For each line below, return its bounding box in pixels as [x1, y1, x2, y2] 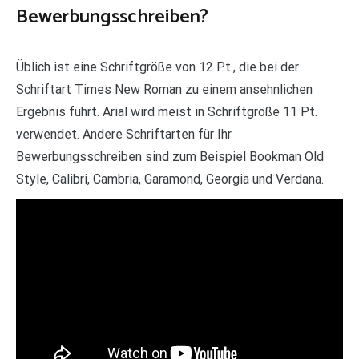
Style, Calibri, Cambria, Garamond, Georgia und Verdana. [16, 171, 324, 187]
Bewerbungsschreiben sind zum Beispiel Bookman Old [16, 148, 324, 164]
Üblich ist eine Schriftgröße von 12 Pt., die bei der [16, 58, 299, 75]
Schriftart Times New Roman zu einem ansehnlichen [16, 81, 313, 97]
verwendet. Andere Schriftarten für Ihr [16, 126, 232, 142]
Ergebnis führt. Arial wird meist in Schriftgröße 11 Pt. [16, 103, 317, 119]
